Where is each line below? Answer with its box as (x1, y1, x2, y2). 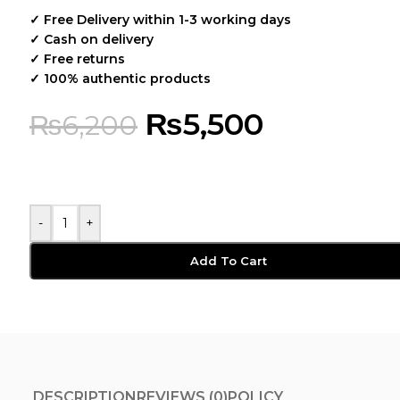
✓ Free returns (29, 51, 125, 67)
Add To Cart (190, 254, 267, 268)
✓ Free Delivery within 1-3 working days (29, 12, 291, 28)
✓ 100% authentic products (29, 71, 211, 87)
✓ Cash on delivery (29, 31, 154, 47)
